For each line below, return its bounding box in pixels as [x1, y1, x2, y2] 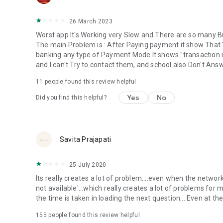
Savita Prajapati [60, 135, 111, 143]
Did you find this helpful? [36, 94, 107, 101]
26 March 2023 [69, 18, 112, 25]
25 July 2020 [69, 161, 107, 168]
